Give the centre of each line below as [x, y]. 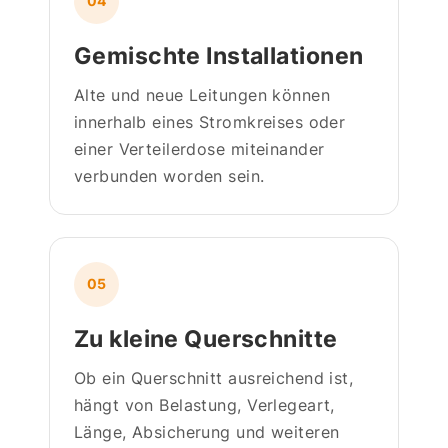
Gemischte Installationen [219, 55]
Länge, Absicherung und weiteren [207, 431]
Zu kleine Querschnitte [206, 338]
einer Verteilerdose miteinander [199, 148]
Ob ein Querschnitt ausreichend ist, [214, 377]
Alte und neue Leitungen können [202, 94]
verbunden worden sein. [169, 175]
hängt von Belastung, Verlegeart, [204, 404]
